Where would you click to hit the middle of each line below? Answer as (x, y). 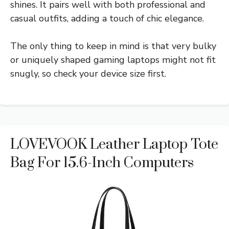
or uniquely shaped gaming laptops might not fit (113, 60)
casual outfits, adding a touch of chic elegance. (107, 18)
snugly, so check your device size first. (88, 73)
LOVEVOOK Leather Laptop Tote (114, 144)
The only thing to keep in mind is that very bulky (113, 46)
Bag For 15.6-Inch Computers (102, 163)
